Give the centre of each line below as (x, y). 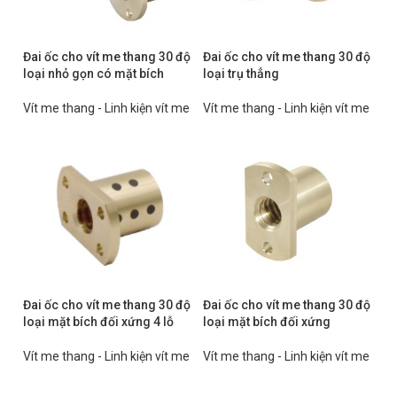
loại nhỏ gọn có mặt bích (93, 74)
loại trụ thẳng (241, 74)
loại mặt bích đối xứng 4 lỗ (98, 322)
